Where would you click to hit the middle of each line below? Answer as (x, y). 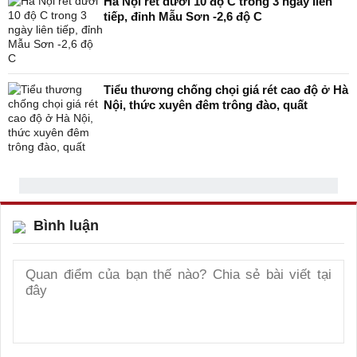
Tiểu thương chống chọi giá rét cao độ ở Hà (226, 90)
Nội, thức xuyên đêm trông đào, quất (206, 105)
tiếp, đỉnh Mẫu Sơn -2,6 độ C (183, 17)
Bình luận (66, 226)
